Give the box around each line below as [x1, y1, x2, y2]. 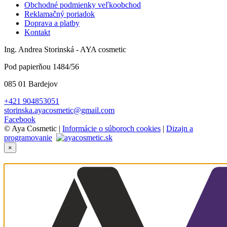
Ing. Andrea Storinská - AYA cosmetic [4, 45, 126, 54]
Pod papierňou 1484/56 [4, 62, 79, 71]
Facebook [4, 115, 35, 124]
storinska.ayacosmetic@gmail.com [4, 105, 115, 115]
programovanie [4, 133, 52, 142]
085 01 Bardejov [4, 79, 58, 88]
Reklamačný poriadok [24, 9, 95, 18]
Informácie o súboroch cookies [62, 124, 161, 133]
